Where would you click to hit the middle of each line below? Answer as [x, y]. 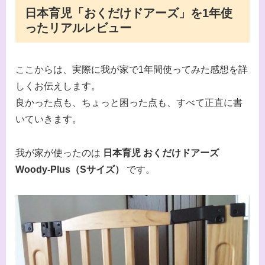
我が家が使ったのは [59, 153]
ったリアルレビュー [78, 28]
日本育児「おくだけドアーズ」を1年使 [129, 13]
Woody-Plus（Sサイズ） [70, 170]
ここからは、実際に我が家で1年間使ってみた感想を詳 [132, 70]
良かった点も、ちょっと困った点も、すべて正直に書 [129, 103]
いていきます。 [49, 119]
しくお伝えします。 [58, 86]
